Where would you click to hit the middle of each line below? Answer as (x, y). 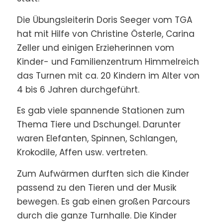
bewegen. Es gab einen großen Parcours (103, 201)
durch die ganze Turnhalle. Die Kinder (97, 215)
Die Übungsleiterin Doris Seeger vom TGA (104, 20)
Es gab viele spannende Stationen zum (101, 111)
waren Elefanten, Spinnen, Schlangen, (97, 139)
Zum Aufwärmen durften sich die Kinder (103, 173)
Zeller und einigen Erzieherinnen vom (95, 48)
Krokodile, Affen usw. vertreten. (82, 153)
